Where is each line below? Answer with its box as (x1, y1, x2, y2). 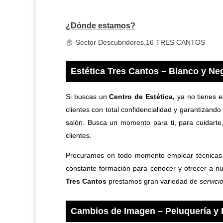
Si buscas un (66, 93, 110, 101)
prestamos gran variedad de (107, 177, 200, 186)
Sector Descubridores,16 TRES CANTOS (74, 38, 205, 47)
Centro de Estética (109, 93, 173, 101)
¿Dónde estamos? (66, 21, 135, 30)
